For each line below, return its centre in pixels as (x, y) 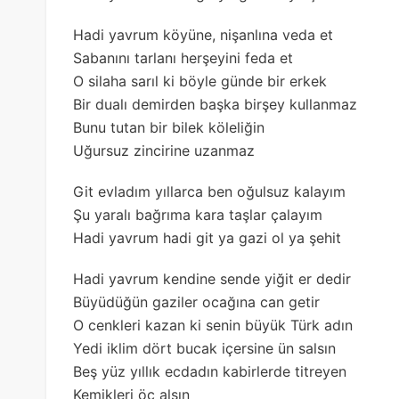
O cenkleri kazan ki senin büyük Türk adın (213, 325)
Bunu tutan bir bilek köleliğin (169, 127)
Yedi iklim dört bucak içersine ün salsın (204, 348)
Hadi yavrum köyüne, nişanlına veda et (203, 34)
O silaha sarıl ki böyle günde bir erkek (200, 81)
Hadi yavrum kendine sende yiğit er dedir (212, 278)
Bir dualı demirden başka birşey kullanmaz (215, 104)
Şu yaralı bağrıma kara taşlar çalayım (198, 214)
